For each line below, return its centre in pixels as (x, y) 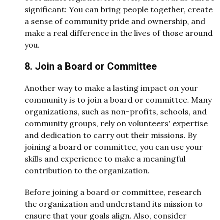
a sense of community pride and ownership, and (115, 21)
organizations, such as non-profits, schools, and (116, 112)
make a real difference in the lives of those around (119, 33)
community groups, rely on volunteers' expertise (116, 124)
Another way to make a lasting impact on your (111, 88)
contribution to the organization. (87, 171)
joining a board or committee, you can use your (114, 147)
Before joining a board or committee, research (113, 192)
